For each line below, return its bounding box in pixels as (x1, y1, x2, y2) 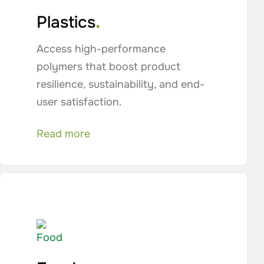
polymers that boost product (36, 60, 180, 73)
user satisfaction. (36, 95, 122, 108)
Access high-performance (36, 42, 166, 55)
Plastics (36, 12, 95, 33)
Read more (36, 127, 90, 140)
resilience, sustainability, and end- (36, 78, 204, 91)
